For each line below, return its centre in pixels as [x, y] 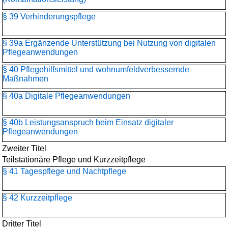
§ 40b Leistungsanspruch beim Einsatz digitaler [88, 122]
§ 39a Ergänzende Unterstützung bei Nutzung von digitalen [109, 43]
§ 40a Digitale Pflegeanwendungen [66, 96]
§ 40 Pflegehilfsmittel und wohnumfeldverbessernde [96, 69]
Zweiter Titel [24, 148]
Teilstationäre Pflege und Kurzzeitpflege [74, 160]
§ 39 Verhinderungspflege [49, 17]
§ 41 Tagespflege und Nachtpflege [64, 171]
